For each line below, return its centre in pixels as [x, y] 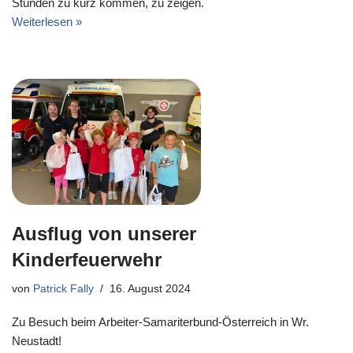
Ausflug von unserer [104, 234]
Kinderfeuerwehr [87, 260]
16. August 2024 [150, 289]
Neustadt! [37, 341]
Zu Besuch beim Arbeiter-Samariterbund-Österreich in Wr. [160, 322]
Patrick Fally [63, 289]
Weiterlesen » [47, 22]
